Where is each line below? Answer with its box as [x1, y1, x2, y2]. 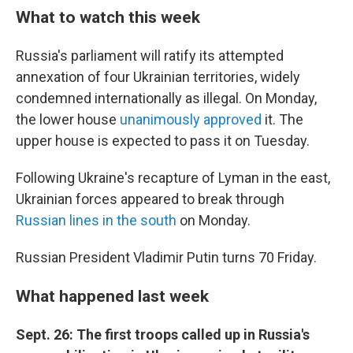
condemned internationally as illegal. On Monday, [16, 90, 317, 106]
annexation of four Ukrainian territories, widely [16, 69, 300, 85]
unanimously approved [120, 111, 262, 128]
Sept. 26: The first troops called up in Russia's [16, 326, 310, 343]
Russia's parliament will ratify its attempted [16, 47, 284, 64]
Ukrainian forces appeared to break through [16, 191, 284, 207]
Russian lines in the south [16, 212, 176, 229]
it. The [262, 111, 303, 128]
